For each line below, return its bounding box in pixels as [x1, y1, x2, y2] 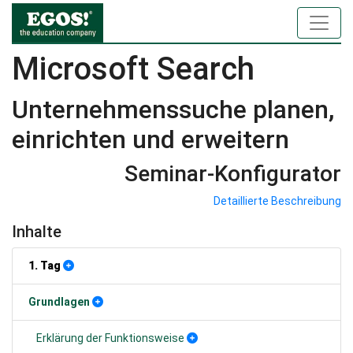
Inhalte [12, 222, 61, 241]
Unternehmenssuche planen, [12, 95, 334, 124]
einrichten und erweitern [12, 124, 289, 154]
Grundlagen [28, 295, 90, 308]
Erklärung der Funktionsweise [36, 332, 184, 344]
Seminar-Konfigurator [124, 161, 341, 187]
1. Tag [28, 259, 61, 272]
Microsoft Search [12, 50, 255, 87]
